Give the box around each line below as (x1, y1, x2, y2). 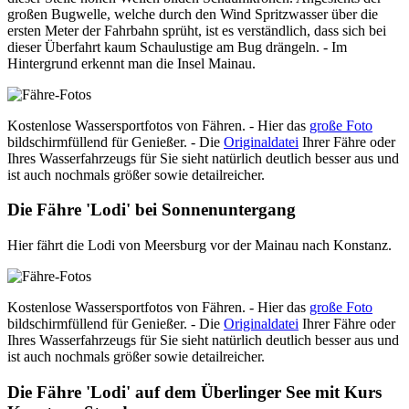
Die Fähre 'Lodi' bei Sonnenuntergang (7, 200, 296, 220)
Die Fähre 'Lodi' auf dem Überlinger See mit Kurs (7, 382, 382, 402)
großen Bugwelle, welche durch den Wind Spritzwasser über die (7, 5, 378, 22)
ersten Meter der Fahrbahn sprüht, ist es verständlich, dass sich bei (7, 22, 386, 38)
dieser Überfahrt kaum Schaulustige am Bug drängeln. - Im (7, 38, 347, 55)
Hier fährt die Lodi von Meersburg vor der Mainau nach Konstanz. (7, 237, 392, 254)
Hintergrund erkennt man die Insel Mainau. (7, 55, 256, 71)
